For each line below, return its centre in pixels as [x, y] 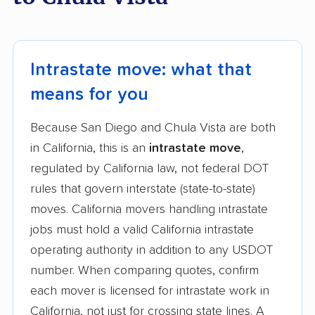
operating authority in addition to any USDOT [152, 251]
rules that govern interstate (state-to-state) [143, 189]
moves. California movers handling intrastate [149, 210]
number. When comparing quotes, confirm [144, 271]
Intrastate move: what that [141, 70]
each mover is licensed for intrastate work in [150, 291]
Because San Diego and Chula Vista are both [153, 128]
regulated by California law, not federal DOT [149, 169]
